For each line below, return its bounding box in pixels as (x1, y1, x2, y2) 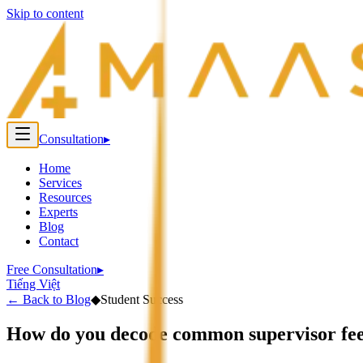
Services (39, 176, 82, 190)
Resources (39, 190, 92, 204)
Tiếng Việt (6, 277, 60, 291)
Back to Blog (19, 293, 91, 306)
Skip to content (6, 6, 83, 20)
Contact (39, 234, 79, 248)
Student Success (100, 293, 183, 306)
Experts (39, 205, 78, 219)
